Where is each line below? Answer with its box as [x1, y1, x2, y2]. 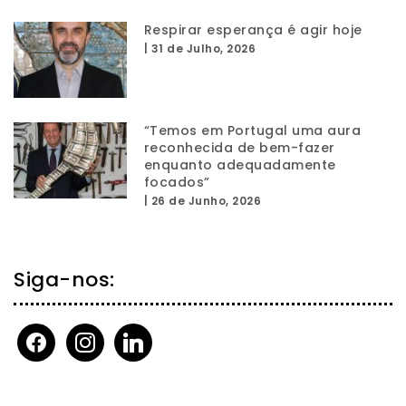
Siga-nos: [14, 265, 115, 294]
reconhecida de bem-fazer [143, 138, 335, 157]
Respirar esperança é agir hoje [143, 21, 362, 40]
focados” [143, 172, 210, 191]
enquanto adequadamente [143, 155, 336, 174]
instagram [64, 324, 130, 342]
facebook [16, 324, 78, 342]
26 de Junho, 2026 [150, 192, 262, 208]
